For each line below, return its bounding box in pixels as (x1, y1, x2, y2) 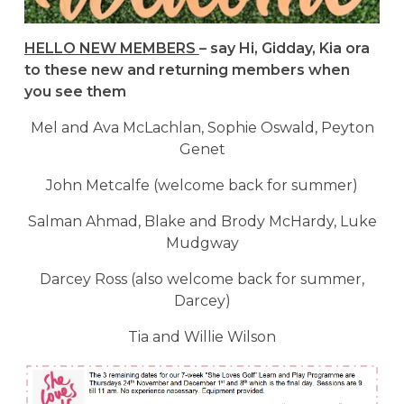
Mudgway (165, 234, 239, 252)
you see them (23, 82, 126, 100)
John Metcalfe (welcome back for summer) (46, 176, 358, 194)
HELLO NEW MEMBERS (23, 39, 199, 57)
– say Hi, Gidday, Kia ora (198, 39, 370, 57)
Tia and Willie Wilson (128, 327, 276, 345)
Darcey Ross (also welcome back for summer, (40, 270, 364, 288)
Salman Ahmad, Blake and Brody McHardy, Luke (27, 212, 377, 230)
